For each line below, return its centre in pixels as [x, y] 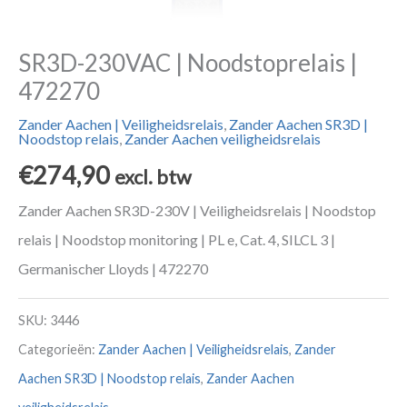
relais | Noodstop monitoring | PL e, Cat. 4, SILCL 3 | [177, 240]
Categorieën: [58, 349]
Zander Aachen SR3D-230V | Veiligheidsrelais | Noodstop [197, 211]
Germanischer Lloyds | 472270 [113, 269]
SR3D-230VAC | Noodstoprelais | [188, 63]
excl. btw [153, 177]
